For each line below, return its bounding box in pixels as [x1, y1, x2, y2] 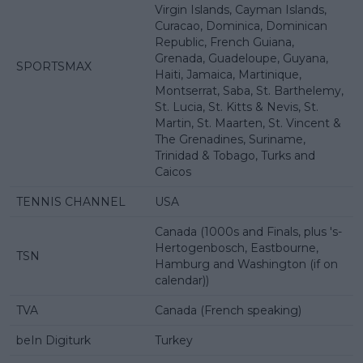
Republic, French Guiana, [155, 34, 294, 49]
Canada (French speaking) [155, 302, 301, 318]
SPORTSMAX [16, 58, 92, 74]
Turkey [155, 332, 193, 348]
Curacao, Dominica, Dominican [155, 18, 327, 33]
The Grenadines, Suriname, [155, 131, 305, 147]
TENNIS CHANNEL [16, 194, 126, 209]
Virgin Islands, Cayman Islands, [155, 2, 327, 17]
